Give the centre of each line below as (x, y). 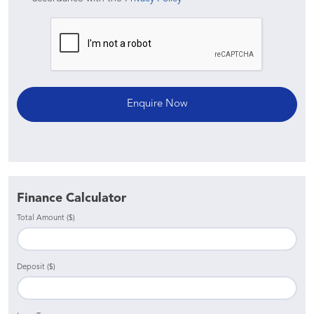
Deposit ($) (36, 267)
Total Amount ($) (46, 218)
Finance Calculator (71, 198)
